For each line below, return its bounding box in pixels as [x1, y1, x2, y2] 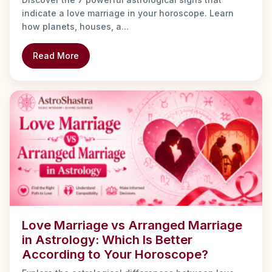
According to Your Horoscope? [22, 246, 208, 262]
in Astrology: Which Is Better [22, 232, 192, 248]
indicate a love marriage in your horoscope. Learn [22, 8, 234, 19]
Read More [33, 50, 79, 61]
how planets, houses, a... [22, 21, 129, 32]
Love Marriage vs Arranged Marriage [22, 217, 242, 233]
